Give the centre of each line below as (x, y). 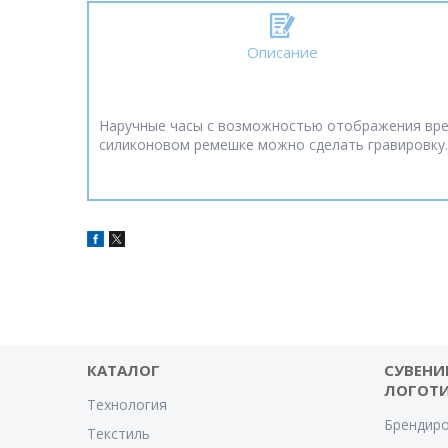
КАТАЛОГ (124, 370)
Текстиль (119, 433)
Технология (127, 404)
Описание (282, 51)
